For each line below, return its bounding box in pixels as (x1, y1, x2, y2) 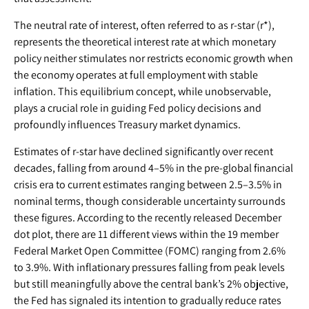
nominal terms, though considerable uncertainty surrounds (14, 194, 286, 208)
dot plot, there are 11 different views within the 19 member (14, 227, 279, 241)
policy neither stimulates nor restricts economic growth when (14, 51, 293, 66)
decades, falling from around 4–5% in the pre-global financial (14, 161, 293, 175)
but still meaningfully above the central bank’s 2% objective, (14, 277, 288, 291)
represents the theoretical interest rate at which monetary (14, 34, 276, 49)
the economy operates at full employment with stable (14, 68, 258, 82)
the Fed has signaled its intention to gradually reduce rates (14, 293, 281, 308)
